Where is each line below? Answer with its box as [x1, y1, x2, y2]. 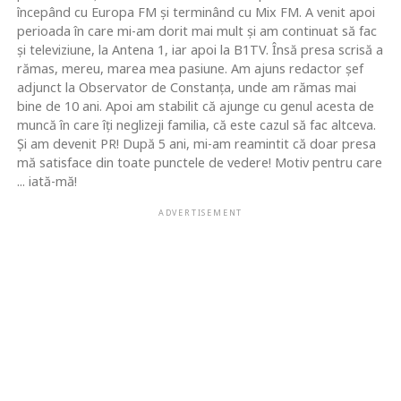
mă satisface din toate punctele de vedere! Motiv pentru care [16, 154, 382, 172]
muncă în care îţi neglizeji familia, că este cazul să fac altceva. [16, 116, 376, 134]
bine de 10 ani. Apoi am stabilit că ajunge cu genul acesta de [16, 98, 374, 115]
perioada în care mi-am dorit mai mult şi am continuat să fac [16, 22, 377, 40]
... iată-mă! [16, 173, 77, 191]
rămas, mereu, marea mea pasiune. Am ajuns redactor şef [16, 60, 363, 78]
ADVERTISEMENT [158, 207, 243, 219]
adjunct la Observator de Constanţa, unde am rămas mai [16, 79, 356, 97]
